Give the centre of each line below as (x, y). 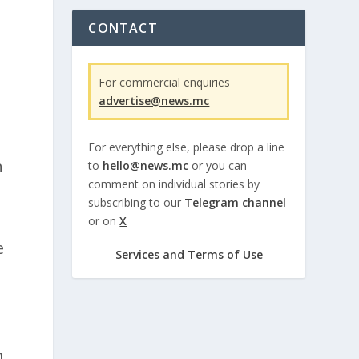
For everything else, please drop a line (187, 147)
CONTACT (123, 28)
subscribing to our (137, 203)
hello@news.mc (146, 166)
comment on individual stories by (174, 184)
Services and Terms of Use (189, 255)
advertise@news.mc (154, 100)
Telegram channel (236, 203)
